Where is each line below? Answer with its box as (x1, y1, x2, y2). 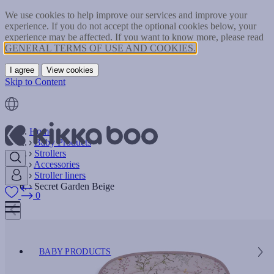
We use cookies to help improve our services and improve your (5, 10, 247, 20)
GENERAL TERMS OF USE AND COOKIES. (5, 43, 196, 53)
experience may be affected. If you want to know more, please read (5, 32, 264, 42)
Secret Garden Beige (34, 181, 114, 191)
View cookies (46, 65, 94, 75)
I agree (10, 65, 34, 75)
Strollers (34, 148, 66, 158)
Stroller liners (34, 170, 86, 180)
